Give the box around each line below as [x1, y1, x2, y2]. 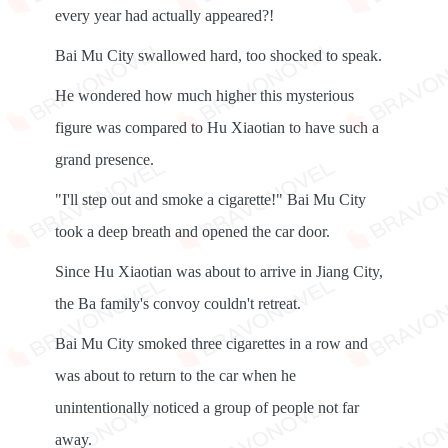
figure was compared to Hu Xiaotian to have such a [55, 119, 379, 136]
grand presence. [55, 151, 154, 168]
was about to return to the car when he [55, 367, 296, 384]
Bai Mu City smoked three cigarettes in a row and [55, 335, 368, 352]
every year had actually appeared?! [55, 7, 274, 24]
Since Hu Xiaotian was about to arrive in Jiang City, [55, 263, 383, 280]
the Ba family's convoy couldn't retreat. [55, 295, 301, 312]
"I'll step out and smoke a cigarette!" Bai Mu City [55, 191, 366, 208]
